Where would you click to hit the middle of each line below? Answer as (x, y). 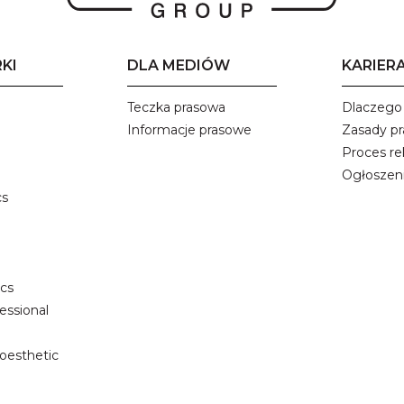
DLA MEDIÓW (179, 66)
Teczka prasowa (176, 108)
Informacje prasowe (189, 130)
